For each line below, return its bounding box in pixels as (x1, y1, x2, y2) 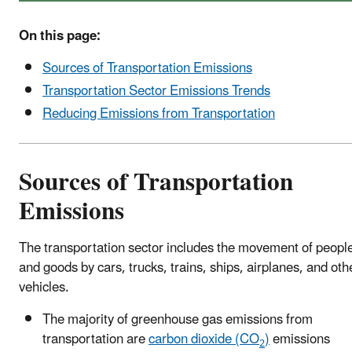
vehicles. (19, 273, 69, 302)
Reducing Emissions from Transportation (42, 100, 275, 129)
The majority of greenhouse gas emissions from (42, 306, 313, 335)
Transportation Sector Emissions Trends (42, 76, 270, 105)
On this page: (19, 21, 101, 50)
